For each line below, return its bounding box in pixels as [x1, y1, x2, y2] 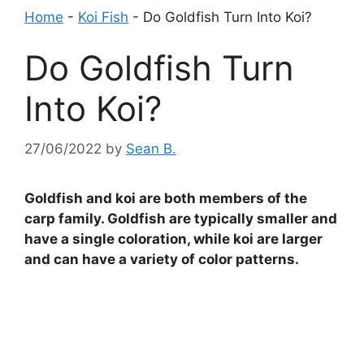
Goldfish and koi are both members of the [24, 189, 307, 206]
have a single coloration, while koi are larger [24, 230, 323, 247]
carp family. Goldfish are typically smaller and [24, 210, 337, 227]
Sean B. [126, 140, 176, 157]
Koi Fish [78, 8, 128, 25]
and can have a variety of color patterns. [24, 250, 299, 267]
